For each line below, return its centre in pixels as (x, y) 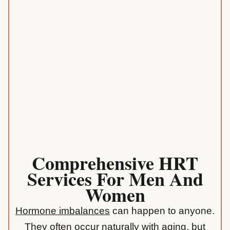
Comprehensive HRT (115, 163)
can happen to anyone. (162, 211)
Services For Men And (115, 179)
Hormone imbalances (63, 211)
